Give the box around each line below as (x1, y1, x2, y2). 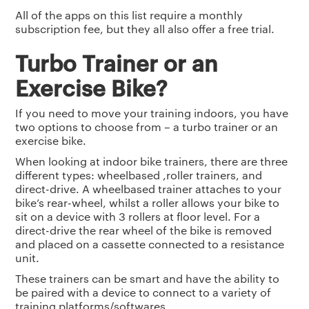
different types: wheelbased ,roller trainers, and (15, 168, 263, 183)
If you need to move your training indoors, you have (15, 106, 289, 121)
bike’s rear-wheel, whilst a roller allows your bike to (15, 195, 280, 210)
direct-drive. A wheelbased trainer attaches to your (15, 181, 282, 197)
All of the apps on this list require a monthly (15, 8, 243, 23)
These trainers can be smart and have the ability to (15, 271, 280, 286)
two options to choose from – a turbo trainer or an (15, 119, 279, 134)
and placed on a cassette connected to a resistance (15, 237, 285, 252)
